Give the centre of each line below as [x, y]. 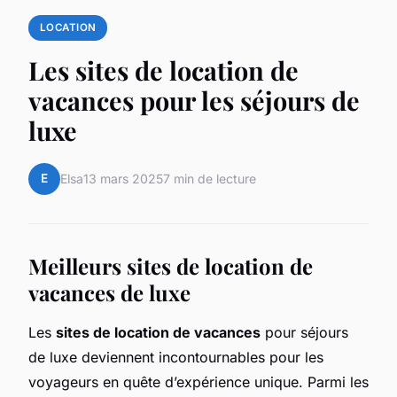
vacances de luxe [109, 292]
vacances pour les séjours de [194, 100]
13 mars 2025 [123, 179]
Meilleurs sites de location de [171, 265]
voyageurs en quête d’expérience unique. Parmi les [198, 381]
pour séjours [304, 332]
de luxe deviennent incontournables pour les [176, 357]
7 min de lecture [210, 179]
